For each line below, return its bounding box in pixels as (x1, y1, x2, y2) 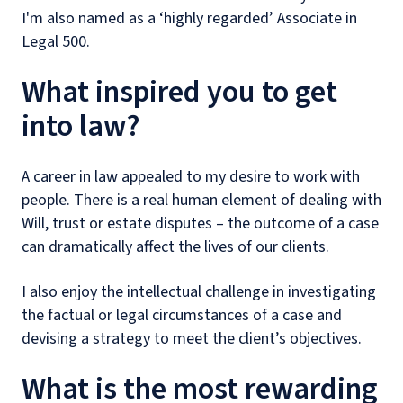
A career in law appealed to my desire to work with (22, 166, 360, 188)
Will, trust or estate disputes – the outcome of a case (22, 212, 379, 235)
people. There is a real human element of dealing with (22, 189, 381, 211)
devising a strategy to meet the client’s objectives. (22, 327, 362, 350)
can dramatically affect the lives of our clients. (22, 236, 329, 258)
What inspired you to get (22, 70, 337, 114)
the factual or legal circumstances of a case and (22, 304, 342, 327)
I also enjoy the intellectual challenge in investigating (22, 281, 376, 303)
